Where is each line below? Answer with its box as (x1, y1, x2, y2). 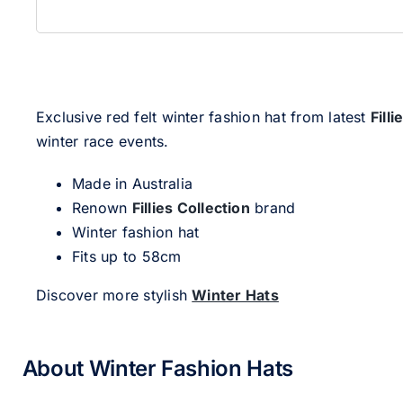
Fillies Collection (131, 199, 250, 218)
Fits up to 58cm (71, 247, 182, 266)
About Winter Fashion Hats (22, 355, 293, 382)
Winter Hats (192, 286, 279, 305)
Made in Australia (71, 175, 193, 193)
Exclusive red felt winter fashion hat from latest (35, 108, 371, 127)
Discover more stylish (35, 286, 193, 305)
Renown (71, 199, 132, 218)
